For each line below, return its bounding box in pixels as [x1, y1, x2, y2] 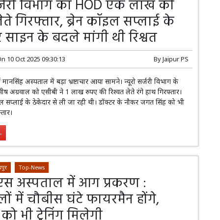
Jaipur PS [162, 54, 189, 63]
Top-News [19, 164, 45, 171]
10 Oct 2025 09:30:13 [7, 54, 66, 63]
